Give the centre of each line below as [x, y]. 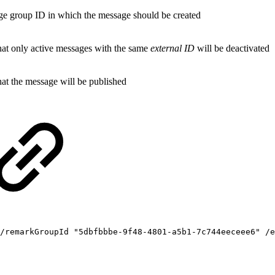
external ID [172, 48]
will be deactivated [232, 48]
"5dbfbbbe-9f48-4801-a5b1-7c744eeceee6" [167, 231]
